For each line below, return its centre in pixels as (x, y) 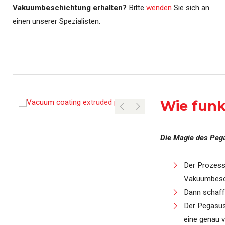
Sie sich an (191, 8)
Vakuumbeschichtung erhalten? (70, 8)
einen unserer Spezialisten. (57, 21)
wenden (159, 8)
